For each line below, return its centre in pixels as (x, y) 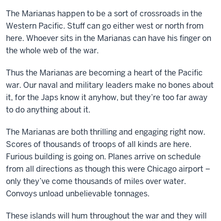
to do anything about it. (48, 110)
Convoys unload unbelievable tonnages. (78, 194)
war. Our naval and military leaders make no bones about (110, 85)
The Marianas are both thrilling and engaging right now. (106, 132)
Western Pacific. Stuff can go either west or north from (105, 26)
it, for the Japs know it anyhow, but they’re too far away (107, 97)
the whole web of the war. (52, 51)
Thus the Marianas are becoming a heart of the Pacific (104, 73)
